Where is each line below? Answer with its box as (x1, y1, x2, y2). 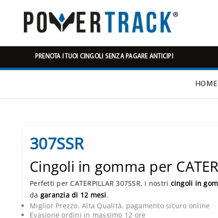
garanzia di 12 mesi (40, 190, 107, 200)
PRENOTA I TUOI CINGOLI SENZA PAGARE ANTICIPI (35, 54, 173, 60)
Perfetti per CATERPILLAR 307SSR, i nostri (30, 179, 171, 188)
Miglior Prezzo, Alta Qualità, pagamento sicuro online (30, 201, 210, 211)
